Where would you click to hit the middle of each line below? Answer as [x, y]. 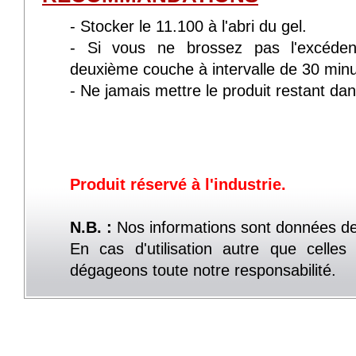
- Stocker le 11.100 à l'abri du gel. [188, 26]
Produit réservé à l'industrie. [178, 184]
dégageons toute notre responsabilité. [203, 270]
